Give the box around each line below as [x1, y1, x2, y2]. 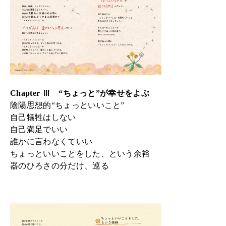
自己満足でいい [10, 125, 68, 134]
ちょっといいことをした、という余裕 [10, 149, 150, 158]
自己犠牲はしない [10, 113, 76, 122]
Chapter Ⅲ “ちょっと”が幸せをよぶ [10, 89, 150, 98]
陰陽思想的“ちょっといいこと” [10, 101, 125, 110]
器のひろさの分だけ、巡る [10, 161, 109, 171]
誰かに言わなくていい [10, 137, 93, 146]
